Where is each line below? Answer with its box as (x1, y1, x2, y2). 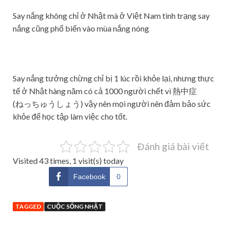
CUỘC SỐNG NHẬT (47, 202, 103, 210)
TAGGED (15, 202, 41, 210)
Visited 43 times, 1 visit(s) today (13, 155, 124, 165)
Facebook (73, 172, 105, 181)
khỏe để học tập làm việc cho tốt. (13, 111, 127, 121)
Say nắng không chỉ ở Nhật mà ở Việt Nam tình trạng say (13, 10, 210, 20)
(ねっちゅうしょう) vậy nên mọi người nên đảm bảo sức (13, 98, 211, 108)
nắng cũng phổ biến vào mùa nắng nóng (13, 23, 149, 33)
